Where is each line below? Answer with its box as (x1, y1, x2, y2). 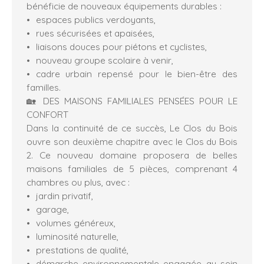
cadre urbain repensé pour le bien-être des (35, 68, 237, 80)
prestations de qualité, (35, 244, 128, 256)
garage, (35, 203, 69, 216)
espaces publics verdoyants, (35, 14, 156, 26)
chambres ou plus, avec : (27, 176, 130, 189)
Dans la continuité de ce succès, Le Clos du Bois (27, 122, 237, 134)
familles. (27, 81, 61, 94)
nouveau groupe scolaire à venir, (35, 54, 173, 67)
